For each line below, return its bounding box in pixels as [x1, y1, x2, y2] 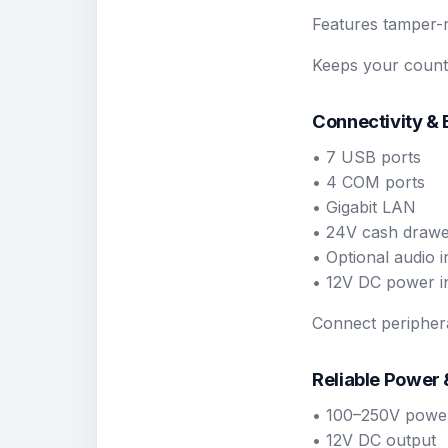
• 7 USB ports [312, 146, 421, 167]
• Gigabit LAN [312, 196, 416, 217]
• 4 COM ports [312, 171, 425, 192]
